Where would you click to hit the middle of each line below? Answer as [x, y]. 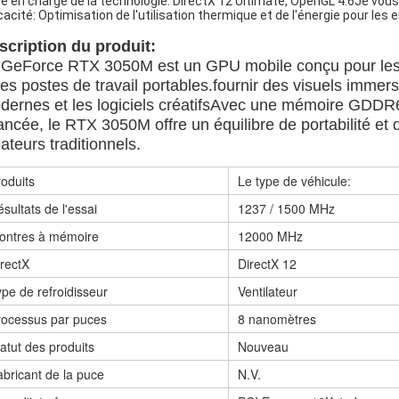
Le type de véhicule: [294, 181]
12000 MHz [270, 236]
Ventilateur [268, 291]
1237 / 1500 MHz [286, 208]
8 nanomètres [277, 319]
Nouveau [263, 346]
